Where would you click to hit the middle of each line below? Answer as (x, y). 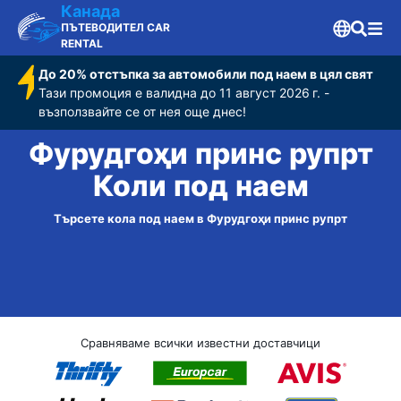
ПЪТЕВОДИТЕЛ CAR (115, 27)
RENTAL (82, 43)
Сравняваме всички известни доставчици (200, 343)
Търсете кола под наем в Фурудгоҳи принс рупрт (200, 218)
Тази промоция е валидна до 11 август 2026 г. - (184, 93)
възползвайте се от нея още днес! (143, 111)
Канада (90, 11)
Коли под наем (200, 186)
